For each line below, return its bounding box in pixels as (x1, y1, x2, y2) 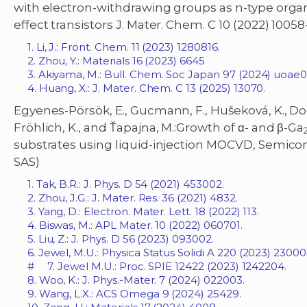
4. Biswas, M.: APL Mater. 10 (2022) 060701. (27, 219, 243, 232)
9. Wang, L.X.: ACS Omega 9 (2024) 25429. (27, 287, 241, 301)
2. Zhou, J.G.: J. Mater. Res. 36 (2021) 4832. (27, 191, 238, 205)
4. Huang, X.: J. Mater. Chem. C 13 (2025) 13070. (27, 82, 266, 95)
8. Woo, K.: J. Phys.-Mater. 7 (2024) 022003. (27, 273, 245, 287)
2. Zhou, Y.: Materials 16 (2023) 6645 (27, 54, 205, 68)
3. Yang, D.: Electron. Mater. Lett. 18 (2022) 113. (27, 205, 260, 219)
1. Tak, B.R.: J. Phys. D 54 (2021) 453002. (27, 177, 224, 191)
